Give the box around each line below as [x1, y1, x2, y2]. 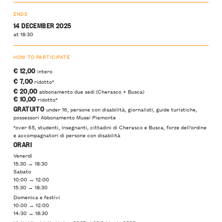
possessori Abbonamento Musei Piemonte [13, 112, 116, 122]
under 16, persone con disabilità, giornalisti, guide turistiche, [46, 105, 197, 114]
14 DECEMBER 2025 [13, 19, 71, 30]
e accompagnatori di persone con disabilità [13, 130, 120, 140]
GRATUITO [13, 103, 46, 114]
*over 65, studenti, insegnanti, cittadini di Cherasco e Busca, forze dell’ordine [13, 122, 207, 132]
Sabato [13, 166, 31, 175]
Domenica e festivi [13, 192, 60, 201]
